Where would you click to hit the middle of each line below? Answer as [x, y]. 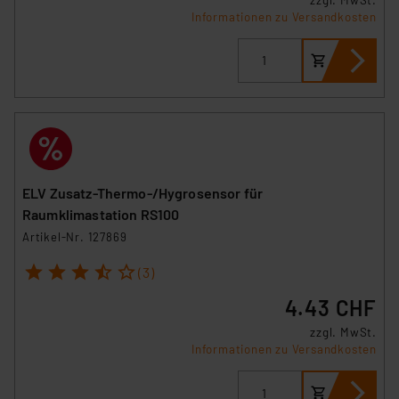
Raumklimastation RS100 [101, 214]
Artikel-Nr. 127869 [75, 236]
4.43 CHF [330, 308]
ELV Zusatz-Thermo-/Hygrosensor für [143, 192]
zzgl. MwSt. [343, 333]
